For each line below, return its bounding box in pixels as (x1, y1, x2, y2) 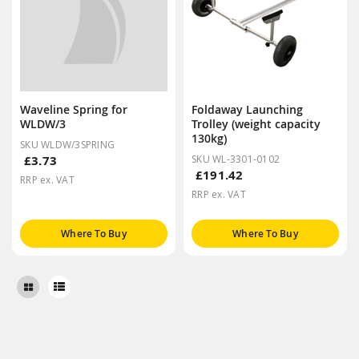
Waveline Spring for (20, 101, 127, 117)
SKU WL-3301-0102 (192, 151, 280, 166)
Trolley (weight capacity (192, 115, 321, 131)
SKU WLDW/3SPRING (20, 137, 115, 151)
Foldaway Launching (192, 101, 303, 117)
